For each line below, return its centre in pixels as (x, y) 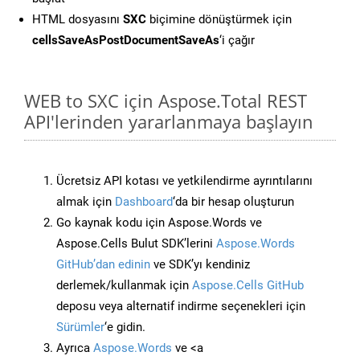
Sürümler (80, 327)
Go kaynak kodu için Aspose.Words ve (159, 223)
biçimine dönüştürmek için (219, 20)
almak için (86, 202)
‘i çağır (237, 41)
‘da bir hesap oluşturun (233, 202)
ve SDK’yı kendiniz (200, 265)
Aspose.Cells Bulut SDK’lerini (136, 244)
